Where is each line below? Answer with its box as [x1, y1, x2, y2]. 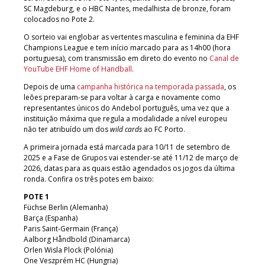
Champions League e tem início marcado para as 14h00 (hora [24, 42, 231, 53]
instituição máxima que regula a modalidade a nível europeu [24, 113, 227, 124]
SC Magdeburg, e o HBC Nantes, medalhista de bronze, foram [24, 3, 231, 14]
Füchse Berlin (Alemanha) [24, 202, 108, 212]
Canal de [209, 53, 239, 63]
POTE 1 [24, 191, 49, 202]
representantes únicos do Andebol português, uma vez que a [24, 102, 230, 113]
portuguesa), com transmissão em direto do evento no [24, 53, 209, 63]
